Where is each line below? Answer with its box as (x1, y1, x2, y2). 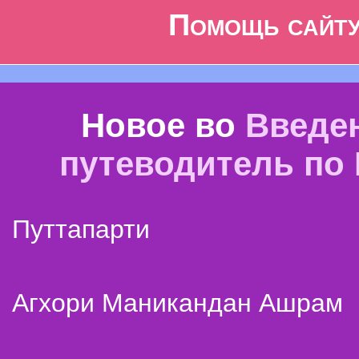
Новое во (81, 107, 245, 144)
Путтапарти (12, 215, 150, 244)
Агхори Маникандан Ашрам (12, 288, 343, 317)
